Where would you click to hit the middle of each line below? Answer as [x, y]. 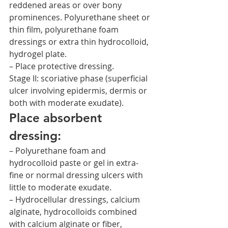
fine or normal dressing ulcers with [77, 175]
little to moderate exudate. [60, 187]
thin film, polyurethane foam [65, 30]
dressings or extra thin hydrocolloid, [80, 42]
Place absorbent [57, 118]
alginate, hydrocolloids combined [74, 212]
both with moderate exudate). [66, 103]
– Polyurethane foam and [59, 151]
